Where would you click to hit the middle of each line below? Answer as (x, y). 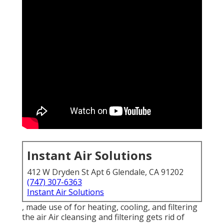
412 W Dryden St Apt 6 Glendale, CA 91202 (105, 172)
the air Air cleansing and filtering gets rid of (103, 217)
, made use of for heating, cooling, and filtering (110, 207)
